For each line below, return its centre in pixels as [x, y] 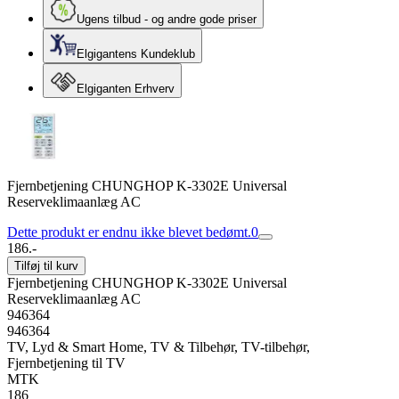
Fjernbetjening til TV [66, 363]
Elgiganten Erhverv [126, 89]
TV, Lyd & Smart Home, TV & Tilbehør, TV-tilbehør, [159, 347]
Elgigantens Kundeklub [136, 54]
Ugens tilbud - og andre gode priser [167, 19]
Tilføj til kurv [46, 266]
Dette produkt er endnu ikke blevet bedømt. [129, 232]
